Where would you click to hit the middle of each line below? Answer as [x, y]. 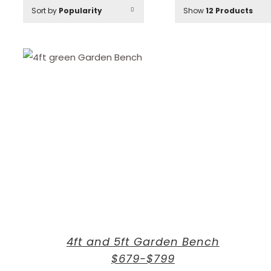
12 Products [229, 11]
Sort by [45, 11]
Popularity [80, 11]
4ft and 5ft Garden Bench [143, 242]
